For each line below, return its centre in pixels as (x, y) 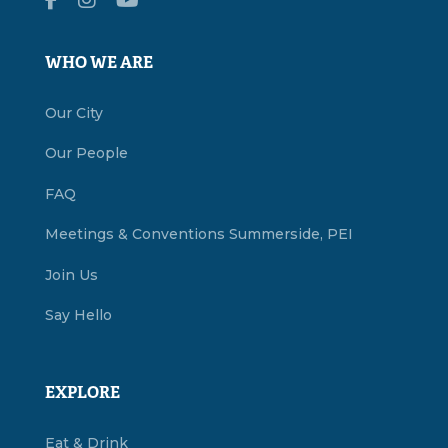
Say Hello (78, 315)
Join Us (71, 274)
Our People (86, 153)
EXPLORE (82, 393)
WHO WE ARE (98, 63)
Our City (73, 112)
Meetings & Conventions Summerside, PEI (198, 234)
